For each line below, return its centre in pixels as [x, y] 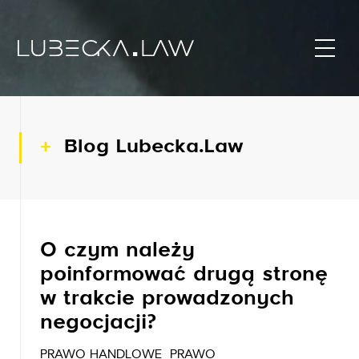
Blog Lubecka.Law [154, 147]
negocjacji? [98, 323]
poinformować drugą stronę [184, 275]
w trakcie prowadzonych [167, 299]
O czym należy [117, 251]
